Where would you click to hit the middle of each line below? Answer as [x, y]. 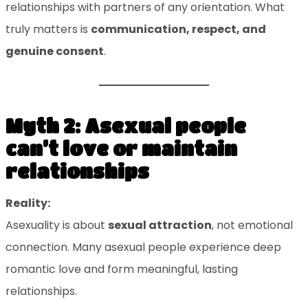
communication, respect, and [178, 30]
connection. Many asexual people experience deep [143, 247]
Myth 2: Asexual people [125, 126]
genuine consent [54, 52]
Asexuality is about [56, 225]
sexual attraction [159, 225]
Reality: [27, 203]
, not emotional [252, 225]
